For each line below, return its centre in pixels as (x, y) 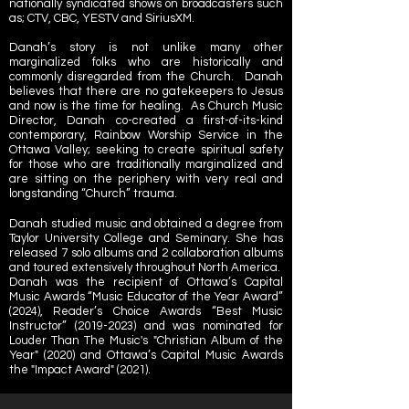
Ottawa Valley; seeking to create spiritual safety (146, 150)
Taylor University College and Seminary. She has (146, 238)
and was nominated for (210, 326)
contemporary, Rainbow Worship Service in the (146, 135)
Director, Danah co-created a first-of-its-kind (146, 121)
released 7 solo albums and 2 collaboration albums (146, 253)
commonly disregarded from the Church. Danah (146, 77)
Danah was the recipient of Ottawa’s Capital (146, 282)
